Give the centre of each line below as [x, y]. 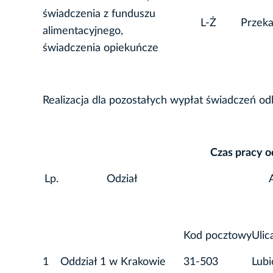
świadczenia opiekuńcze [101, 48]
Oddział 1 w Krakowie [113, 262]
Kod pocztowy [218, 236]
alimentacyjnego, [83, 31]
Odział [122, 179]
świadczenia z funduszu [99, 14]
